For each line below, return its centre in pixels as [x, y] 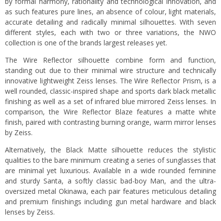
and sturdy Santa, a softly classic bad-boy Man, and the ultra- [110, 181]
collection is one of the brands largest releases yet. [86, 43]
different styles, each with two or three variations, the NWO [110, 33]
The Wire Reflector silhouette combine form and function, [110, 60]
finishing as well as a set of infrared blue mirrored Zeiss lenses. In [110, 102]
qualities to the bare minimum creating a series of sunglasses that [110, 160]
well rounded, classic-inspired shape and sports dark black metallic [110, 91]
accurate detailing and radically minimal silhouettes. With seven [110, 22]
